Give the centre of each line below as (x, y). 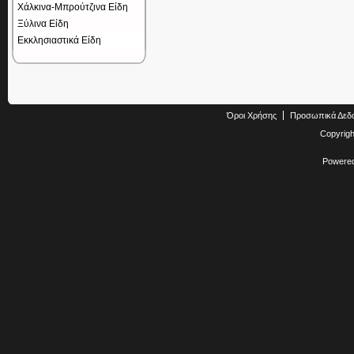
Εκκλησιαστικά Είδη (59, 40)
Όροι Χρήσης (252, 115)
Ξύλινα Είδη (43, 24)
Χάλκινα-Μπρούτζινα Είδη (73, 7)
